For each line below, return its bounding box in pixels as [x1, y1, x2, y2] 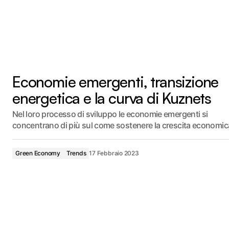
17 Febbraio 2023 [89, 149, 139, 157]
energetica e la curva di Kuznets [12, 88, 212, 107]
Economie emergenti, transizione [12, 72, 219, 91]
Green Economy [15, 149, 60, 157]
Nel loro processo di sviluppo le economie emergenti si [12, 109, 208, 119]
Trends [66, 149, 86, 157]
